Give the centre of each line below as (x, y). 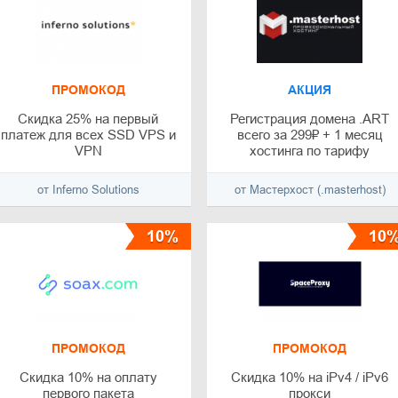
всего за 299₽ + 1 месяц (310, 135)
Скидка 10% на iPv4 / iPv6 (310, 378)
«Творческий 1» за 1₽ (310, 167)
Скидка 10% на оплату (88, 378)
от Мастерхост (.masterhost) (310, 190)
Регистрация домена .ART (310, 119)
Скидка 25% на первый (88, 119)
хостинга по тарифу (310, 151)
